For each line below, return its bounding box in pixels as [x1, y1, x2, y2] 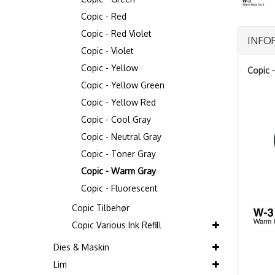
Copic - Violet [81, 45, 134, 56]
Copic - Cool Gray [81, 114, 151, 125]
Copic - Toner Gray [81, 149, 156, 159]
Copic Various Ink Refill [72, 220, 161, 230]
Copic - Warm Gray [81, 166, 156, 176]
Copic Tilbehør [72, 203, 130, 213]
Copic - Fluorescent [81, 183, 158, 193]
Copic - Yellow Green [81, 80, 165, 90]
